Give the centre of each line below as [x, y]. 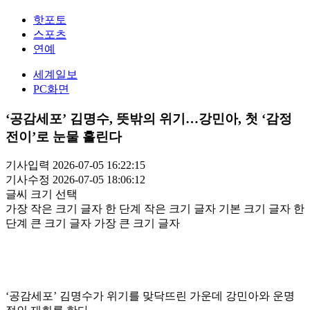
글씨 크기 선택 [42, 194]
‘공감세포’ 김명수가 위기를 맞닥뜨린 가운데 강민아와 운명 [150, 296]
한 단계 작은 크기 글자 [161, 209]
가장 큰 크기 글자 [137, 224]
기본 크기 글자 [255, 209]
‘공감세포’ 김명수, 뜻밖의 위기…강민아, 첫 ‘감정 [149, 118]
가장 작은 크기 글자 [54, 209]
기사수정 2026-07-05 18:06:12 [75, 180]
